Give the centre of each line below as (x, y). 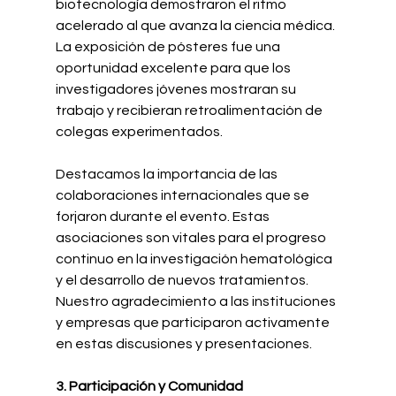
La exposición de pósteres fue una (169, 46)
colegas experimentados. (139, 131)
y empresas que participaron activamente (194, 322)
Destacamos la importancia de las (168, 174)
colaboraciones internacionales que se (183, 195)
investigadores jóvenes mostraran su (177, 89)
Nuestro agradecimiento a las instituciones (197, 301)
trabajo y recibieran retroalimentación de (190, 110)
